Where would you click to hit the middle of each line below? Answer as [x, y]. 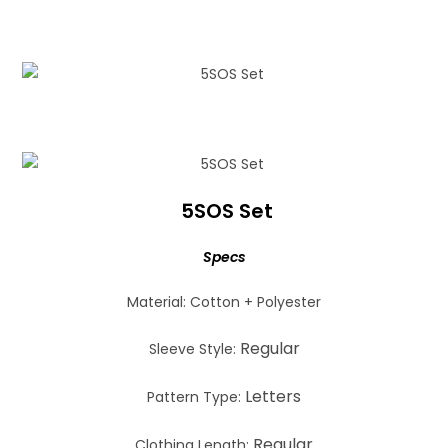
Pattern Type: [196, 396]
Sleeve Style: [194, 348]
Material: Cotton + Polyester [224, 301]
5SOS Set [226, 210]
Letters [273, 396]
